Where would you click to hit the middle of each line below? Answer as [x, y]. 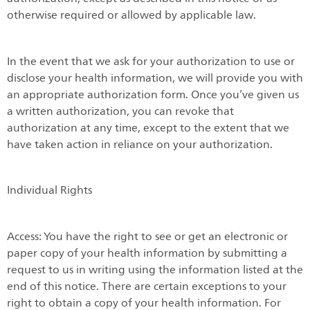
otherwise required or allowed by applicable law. [131, 15]
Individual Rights [49, 191]
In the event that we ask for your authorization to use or [151, 61]
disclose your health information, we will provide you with [155, 78]
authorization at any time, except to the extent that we [148, 128]
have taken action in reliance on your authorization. [140, 144]
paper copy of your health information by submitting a [147, 253]
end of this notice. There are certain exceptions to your [147, 286]
